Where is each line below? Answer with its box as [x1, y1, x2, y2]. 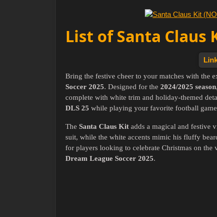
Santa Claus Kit [79, 123, 129, 131]
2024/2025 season [160, 83, 216, 91]
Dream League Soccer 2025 [65, 155, 154, 163]
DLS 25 [65, 104, 89, 112]
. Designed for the [104, 83, 160, 91]
